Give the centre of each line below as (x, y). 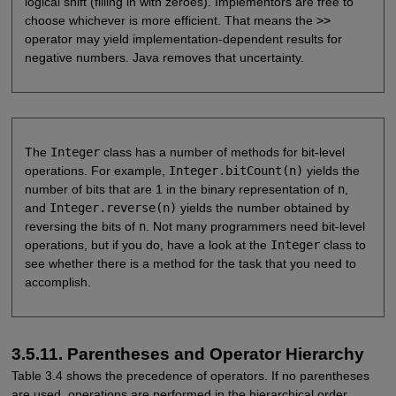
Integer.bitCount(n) (236, 171)
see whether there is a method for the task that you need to (190, 264)
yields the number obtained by (263, 208)
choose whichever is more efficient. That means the (170, 20)
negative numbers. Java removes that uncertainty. (164, 57)
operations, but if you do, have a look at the (147, 245)
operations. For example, (96, 171)
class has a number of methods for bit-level (222, 152)
